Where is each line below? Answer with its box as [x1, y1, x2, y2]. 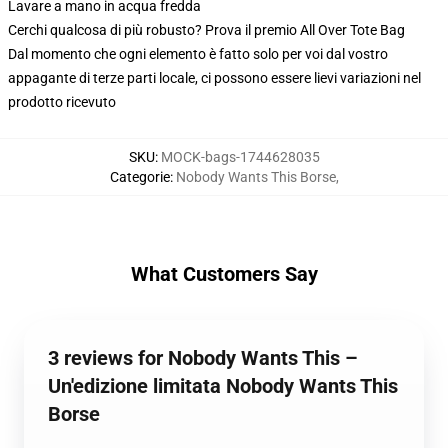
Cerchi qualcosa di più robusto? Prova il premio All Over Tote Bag [8, 22, 405, 38]
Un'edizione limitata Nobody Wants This [48, 374, 398, 398]
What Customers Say [130, 262, 318, 286]
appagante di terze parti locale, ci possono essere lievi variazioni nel [8, 70, 421, 86]
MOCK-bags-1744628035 [160, 149, 320, 165]
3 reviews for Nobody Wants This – [48, 346, 358, 370]
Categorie [109, 169, 170, 185]
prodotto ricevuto [8, 94, 116, 110]
